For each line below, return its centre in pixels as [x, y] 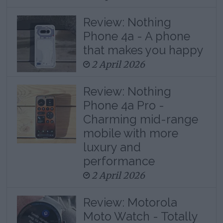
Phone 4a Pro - [123, 105]
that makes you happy [143, 50]
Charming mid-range [140, 119]
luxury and [112, 147]
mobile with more [130, 133]
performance [119, 161]
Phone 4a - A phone [136, 36]
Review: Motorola [130, 202]
